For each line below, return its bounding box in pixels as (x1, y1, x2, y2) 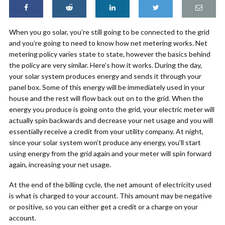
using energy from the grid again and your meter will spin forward (9, 149, 211, 158)
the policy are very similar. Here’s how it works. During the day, (9, 61, 202, 69)
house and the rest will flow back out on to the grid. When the (9, 94, 203, 102)
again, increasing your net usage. (9, 160, 111, 169)
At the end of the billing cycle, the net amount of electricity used (9, 180, 211, 189)
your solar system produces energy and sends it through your (9, 72, 201, 80)
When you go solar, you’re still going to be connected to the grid (9, 28, 209, 36)
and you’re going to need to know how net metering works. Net (9, 39, 207, 47)
